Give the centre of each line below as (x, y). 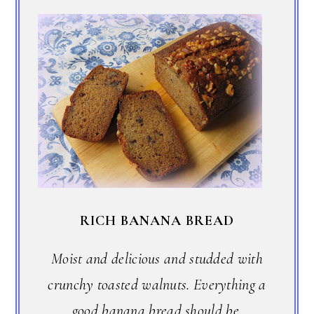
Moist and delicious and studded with (157, 258)
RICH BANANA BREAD (157, 220)
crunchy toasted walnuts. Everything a (157, 284)
